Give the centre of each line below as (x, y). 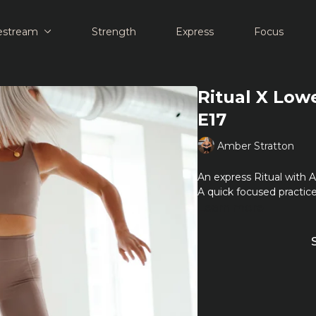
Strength (114, 31)
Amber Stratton (255, 146)
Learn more (230, 208)
